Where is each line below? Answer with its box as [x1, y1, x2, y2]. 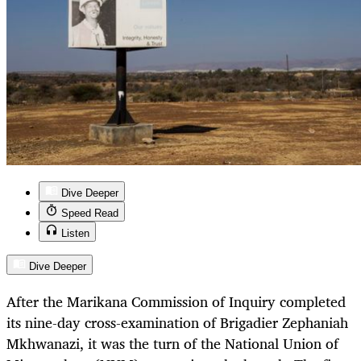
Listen [61, 227, 89, 240]
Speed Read [61, 207, 118, 220]
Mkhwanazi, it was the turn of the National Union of [6, 331, 338, 356]
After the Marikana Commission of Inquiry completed [6, 289, 346, 314]
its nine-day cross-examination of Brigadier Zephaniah [6, 310, 348, 335]
